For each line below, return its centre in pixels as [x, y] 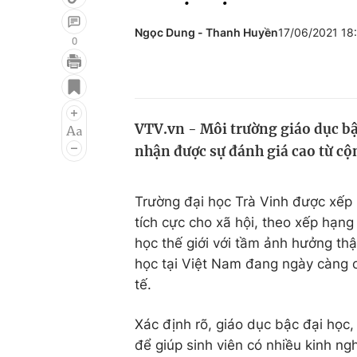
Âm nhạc [54, 138]
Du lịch [243, 108]
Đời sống [250, 77]
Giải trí [47, 77]
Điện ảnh [54, 108]
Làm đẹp [250, 138]
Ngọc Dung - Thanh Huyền [206, 32]
